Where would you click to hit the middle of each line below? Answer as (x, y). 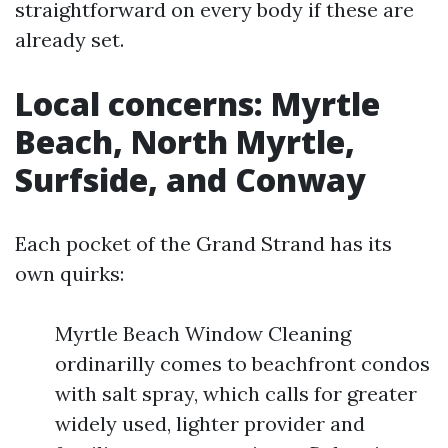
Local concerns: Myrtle (197, 103)
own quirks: (69, 273)
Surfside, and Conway (190, 179)
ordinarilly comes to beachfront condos (242, 363)
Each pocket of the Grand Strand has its (203, 243)
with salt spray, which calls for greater (236, 393)
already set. (69, 39)
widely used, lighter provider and (210, 423)
